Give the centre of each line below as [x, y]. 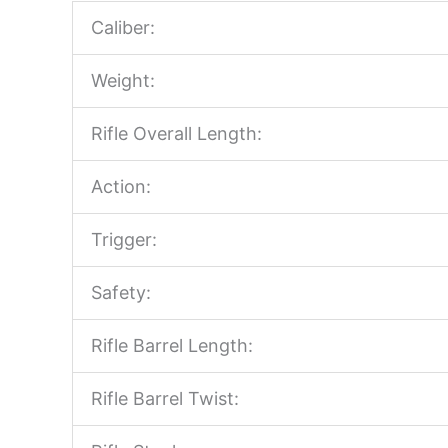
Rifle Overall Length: [176, 134]
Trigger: [124, 240]
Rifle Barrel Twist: [165, 399]
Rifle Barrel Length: [172, 346]
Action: [121, 187]
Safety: [121, 293]
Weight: [123, 81]
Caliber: [123, 28]
